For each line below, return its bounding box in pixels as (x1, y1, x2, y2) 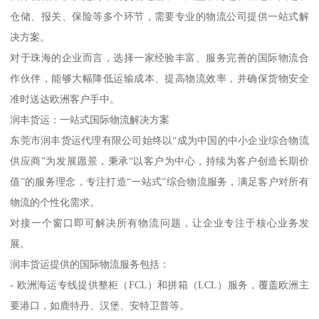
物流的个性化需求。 (10, 196, 100, 208)
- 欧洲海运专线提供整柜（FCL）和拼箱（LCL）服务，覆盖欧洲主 (10, 278, 309, 291)
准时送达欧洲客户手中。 (10, 93, 120, 105)
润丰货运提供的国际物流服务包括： (10, 258, 170, 270)
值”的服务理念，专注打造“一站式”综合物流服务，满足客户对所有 (10, 175, 309, 187)
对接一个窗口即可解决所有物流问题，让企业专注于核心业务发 (10, 216, 309, 229)
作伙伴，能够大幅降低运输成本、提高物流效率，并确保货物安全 (10, 72, 309, 84)
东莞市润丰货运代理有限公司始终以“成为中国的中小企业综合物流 (10, 134, 309, 146)
